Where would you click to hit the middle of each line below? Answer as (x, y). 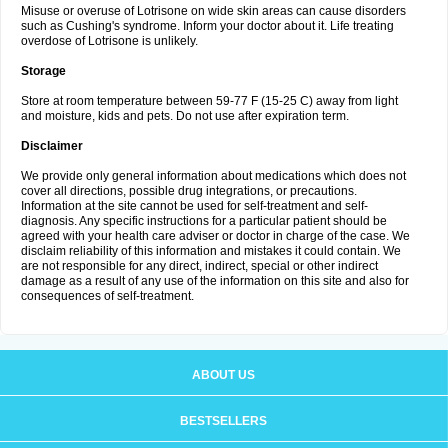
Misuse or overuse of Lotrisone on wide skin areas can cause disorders (213, 11)
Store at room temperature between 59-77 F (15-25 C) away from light (209, 101)
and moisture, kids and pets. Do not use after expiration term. (185, 116)
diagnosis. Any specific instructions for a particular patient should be (204, 221)
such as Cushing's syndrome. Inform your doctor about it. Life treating (207, 26)
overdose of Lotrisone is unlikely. (109, 41)
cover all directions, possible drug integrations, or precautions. (189, 191)
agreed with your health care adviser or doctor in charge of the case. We (215, 236)
